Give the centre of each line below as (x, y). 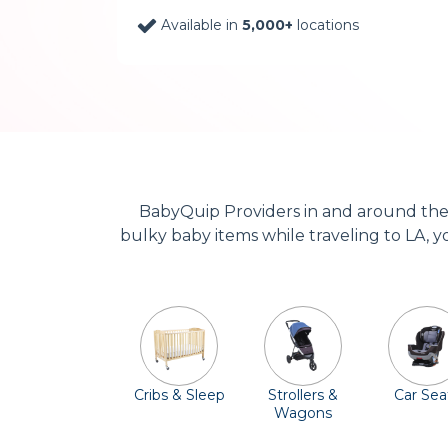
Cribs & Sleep (179, 395)
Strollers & (303, 395)
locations (326, 25)
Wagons (303, 413)
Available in (201, 25)
